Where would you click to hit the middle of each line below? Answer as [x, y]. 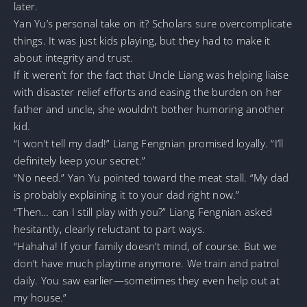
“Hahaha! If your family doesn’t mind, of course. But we [145, 246]
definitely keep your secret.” [80, 160]
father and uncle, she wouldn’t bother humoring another [149, 109]
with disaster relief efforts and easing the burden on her [148, 91]
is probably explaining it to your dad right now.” [127, 194]
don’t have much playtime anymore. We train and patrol [147, 263]
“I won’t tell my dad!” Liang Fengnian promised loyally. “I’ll [149, 143]
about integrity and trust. [74, 57]
